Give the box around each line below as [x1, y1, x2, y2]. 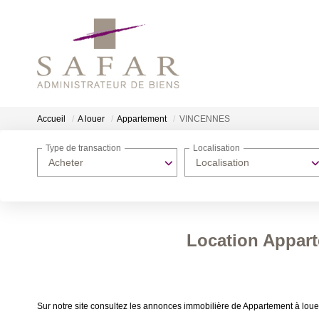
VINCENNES [179, 114, 230, 125]
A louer [78, 114, 105, 125]
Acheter [48, 157, 83, 168]
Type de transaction [46, 143, 121, 154]
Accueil [37, 114, 66, 125]
